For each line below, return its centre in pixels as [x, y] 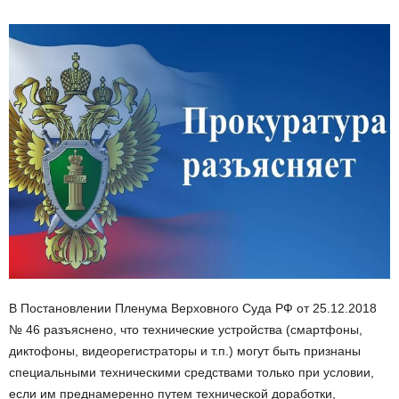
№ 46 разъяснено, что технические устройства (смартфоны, [186, 329]
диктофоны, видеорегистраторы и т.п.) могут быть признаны [185, 350]
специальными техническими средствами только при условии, [191, 372]
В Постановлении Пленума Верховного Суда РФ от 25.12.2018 [193, 308]
